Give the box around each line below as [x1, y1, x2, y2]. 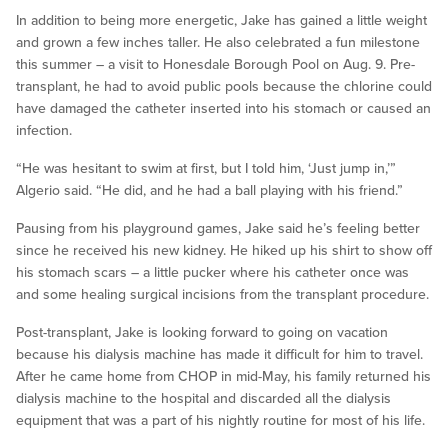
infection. [16, 122, 72, 140]
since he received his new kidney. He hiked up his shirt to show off [16, 242, 432, 260]
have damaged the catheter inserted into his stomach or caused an [16, 100, 431, 118]
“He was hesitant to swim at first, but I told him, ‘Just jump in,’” [16, 160, 396, 178]
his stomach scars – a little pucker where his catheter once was [16, 264, 409, 282]
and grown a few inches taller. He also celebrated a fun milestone [16, 34, 420, 52]
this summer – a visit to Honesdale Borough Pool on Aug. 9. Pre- [16, 56, 415, 74]
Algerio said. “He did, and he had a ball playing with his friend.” [16, 182, 403, 200]
